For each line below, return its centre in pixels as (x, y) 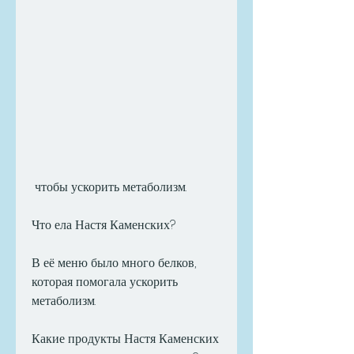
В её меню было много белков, (114, 263)
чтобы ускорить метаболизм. (111, 187)
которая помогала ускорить (105, 282)
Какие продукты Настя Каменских (125, 339)
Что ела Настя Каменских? (104, 225)
